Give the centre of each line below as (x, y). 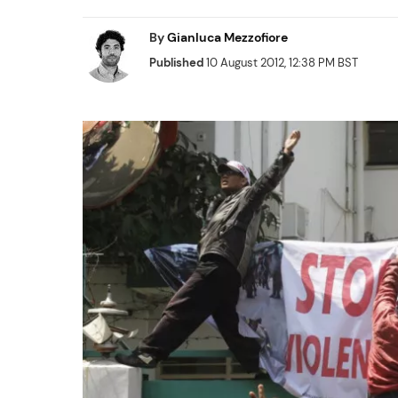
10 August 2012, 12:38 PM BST (281, 63)
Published (176, 63)
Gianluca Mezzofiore (227, 37)
